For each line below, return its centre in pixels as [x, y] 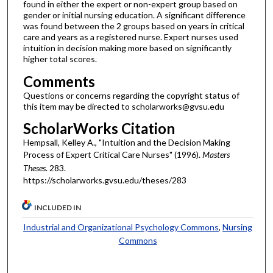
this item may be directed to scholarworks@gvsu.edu [123, 106]
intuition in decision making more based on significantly [127, 48]
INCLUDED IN [58, 207]
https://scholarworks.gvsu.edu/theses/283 [105, 180]
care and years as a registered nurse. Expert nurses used [130, 37]
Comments [59, 81]
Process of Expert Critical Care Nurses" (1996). [112, 155]
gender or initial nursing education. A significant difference [134, 15]
